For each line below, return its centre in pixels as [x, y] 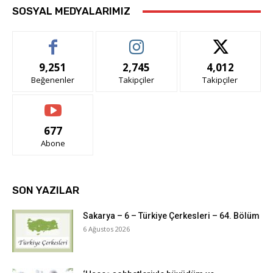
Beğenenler [53, 80]
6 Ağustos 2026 [106, 229]
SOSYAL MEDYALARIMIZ [71, 11]
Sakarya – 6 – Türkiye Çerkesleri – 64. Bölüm [171, 216]
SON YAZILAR [46, 190]
